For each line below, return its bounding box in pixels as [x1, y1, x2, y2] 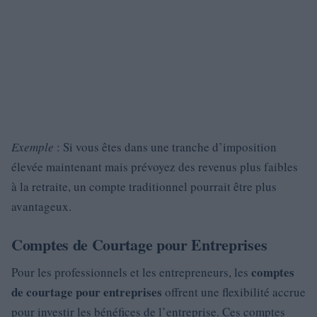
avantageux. [11, 198, 71, 215]
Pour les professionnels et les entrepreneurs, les [11, 264, 251, 281]
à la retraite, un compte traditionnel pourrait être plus [11, 178, 277, 195]
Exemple [11, 139, 54, 156]
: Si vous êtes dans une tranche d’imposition [54, 139, 277, 156]
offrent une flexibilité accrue [162, 284, 306, 301]
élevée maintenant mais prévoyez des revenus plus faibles [11, 158, 298, 175]
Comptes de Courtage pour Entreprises [11, 233, 267, 257]
